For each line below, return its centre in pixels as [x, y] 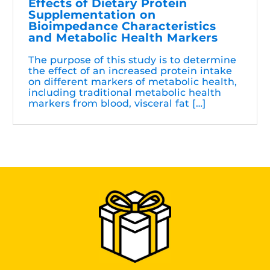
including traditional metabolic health [125, 92]
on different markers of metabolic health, [133, 81]
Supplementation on [92, 14]
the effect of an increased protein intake [130, 71]
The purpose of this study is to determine [132, 60]
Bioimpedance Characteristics [122, 26]
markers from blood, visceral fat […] [117, 103]
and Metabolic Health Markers [123, 37]
